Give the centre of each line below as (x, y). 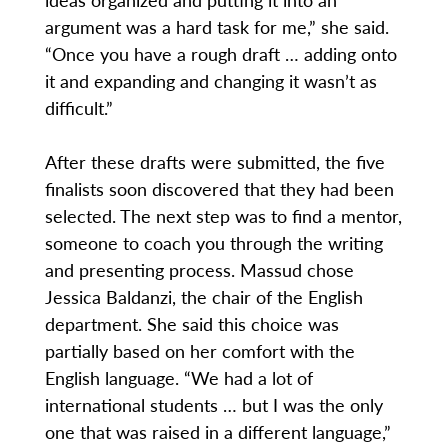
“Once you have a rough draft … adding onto (220, 54)
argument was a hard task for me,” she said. (216, 27)
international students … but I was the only (213, 405)
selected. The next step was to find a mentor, (223, 216)
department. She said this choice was (191, 324)
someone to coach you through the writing (213, 243)
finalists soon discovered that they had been (219, 189)
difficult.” (78, 108)
